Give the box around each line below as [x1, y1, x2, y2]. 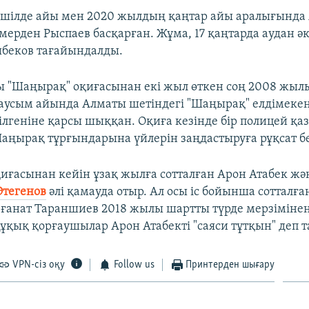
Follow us [113, 259, 154, 270]
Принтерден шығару [186, 259, 275, 270]
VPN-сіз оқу [12, 259, 66, 270]
